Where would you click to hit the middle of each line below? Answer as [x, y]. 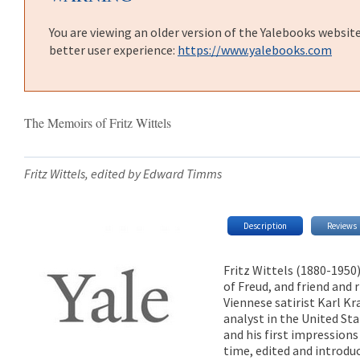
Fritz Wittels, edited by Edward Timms [123, 173]
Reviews [342, 225]
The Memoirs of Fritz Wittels [98, 123]
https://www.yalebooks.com [255, 50]
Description [266, 225]
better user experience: [113, 50]
